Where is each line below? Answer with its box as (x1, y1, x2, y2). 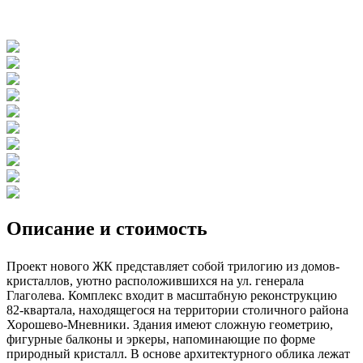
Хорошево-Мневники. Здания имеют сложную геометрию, (6, 317, 333, 331)
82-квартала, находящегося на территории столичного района (6, 302, 348, 317)
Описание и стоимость (6, 217, 207, 239)
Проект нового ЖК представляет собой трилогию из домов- (6, 258, 340, 273)
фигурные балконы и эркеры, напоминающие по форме (6, 331, 315, 346)
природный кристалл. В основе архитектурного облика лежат (6, 346, 350, 361)
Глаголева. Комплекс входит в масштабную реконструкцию (6, 288, 337, 302)
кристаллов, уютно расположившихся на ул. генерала (6, 273, 304, 288)
